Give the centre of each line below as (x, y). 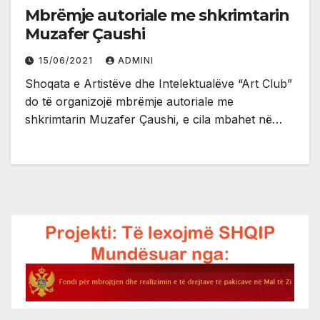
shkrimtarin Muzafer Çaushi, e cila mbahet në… (154, 119)
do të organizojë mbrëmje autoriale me (129, 101)
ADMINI (136, 60)
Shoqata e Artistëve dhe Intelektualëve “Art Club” (159, 83)
